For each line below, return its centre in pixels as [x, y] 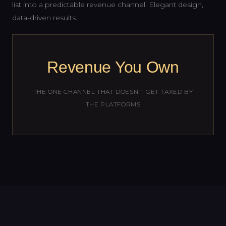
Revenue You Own [113, 67]
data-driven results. [45, 18]
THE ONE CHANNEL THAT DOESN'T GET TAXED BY [113, 92]
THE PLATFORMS [113, 104]
